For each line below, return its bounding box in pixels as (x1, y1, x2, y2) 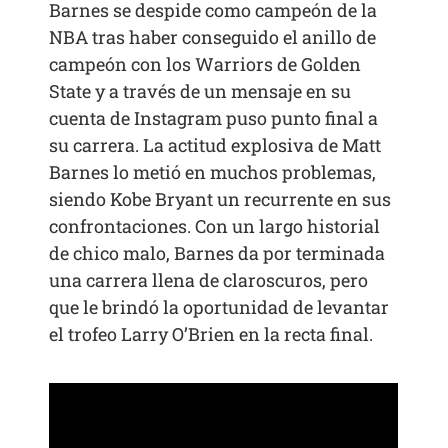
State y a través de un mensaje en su (49, 79, 352, 104)
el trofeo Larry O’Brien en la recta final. (49, 322, 374, 347)
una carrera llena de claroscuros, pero (49, 268, 369, 293)
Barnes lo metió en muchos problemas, (49, 160, 377, 185)
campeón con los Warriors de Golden (49, 52, 362, 77)
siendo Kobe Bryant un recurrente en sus (49, 187, 392, 212)
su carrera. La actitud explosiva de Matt (49, 133, 382, 158)
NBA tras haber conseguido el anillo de (49, 25, 377, 50)
